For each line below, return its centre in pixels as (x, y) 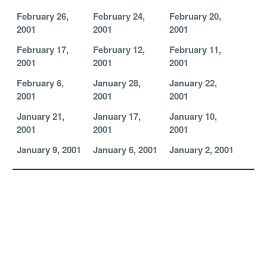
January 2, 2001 (201, 150)
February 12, (119, 49)
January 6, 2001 (125, 150)
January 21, (40, 116)
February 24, (119, 16)
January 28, (117, 83)
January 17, (117, 116)
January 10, (193, 116)
